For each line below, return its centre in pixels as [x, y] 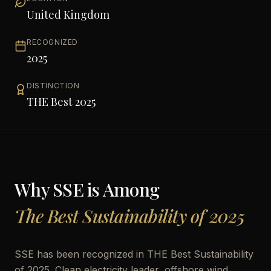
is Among [121, 189]
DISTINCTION [53, 86]
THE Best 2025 [61, 102]
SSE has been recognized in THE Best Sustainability [134, 254]
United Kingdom [68, 15]
